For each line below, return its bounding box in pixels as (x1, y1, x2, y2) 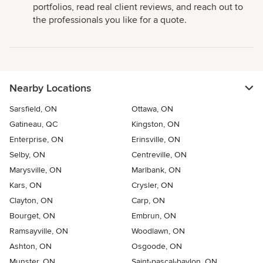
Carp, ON (131, 195, 165, 206)
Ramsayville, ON (9, 226, 68, 237)
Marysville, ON (9, 165, 62, 176)
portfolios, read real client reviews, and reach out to (33, 1, 243, 14)
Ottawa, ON (131, 104, 173, 114)
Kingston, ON (131, 119, 180, 130)
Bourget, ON (9, 211, 55, 221)
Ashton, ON (9, 241, 52, 252)
